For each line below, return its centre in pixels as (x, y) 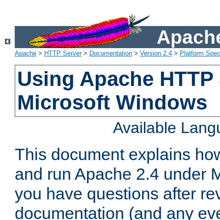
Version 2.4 (156, 54)
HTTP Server (63, 54)
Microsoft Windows (112, 103)
